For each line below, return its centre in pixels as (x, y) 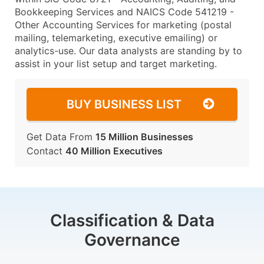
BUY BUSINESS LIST (124, 104)
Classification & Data (132, 220)
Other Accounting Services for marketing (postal (123, 25)
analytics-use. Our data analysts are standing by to (128, 51)
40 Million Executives (114, 151)
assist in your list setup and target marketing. (116, 64)
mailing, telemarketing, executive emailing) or (116, 38)
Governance (132, 240)
